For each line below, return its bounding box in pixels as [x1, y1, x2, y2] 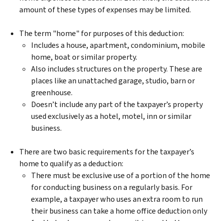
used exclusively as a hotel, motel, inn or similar [31, 110, 191, 121]
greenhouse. [31, 87, 73, 98]
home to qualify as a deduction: [19, 158, 123, 169]
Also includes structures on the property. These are [31, 63, 202, 74]
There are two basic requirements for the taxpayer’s [19, 146, 194, 157]
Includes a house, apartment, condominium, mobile [31, 39, 205, 50]
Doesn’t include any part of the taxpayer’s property [31, 99, 203, 110]
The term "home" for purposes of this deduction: [19, 28, 184, 38]
